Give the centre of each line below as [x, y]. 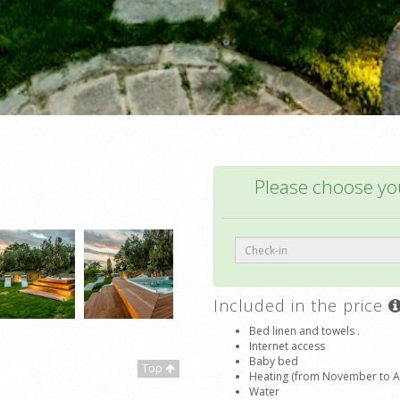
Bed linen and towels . [304, 331]
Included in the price [301, 305]
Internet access [287, 346]
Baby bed [274, 361]
